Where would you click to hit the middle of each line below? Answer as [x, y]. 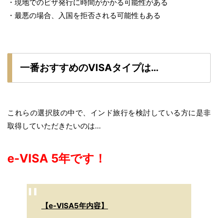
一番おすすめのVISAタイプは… [89, 68]
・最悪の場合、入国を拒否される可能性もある [84, 16]
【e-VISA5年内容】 [75, 206]
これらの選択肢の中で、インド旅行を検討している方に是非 [109, 113]
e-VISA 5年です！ [57, 159]
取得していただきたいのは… [54, 126]
